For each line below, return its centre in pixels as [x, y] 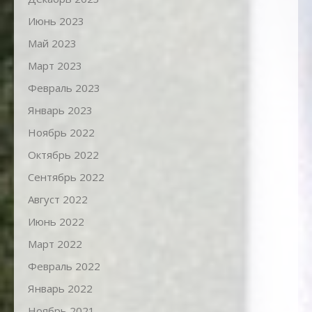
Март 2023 [55, 66]
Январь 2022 [60, 289]
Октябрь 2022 [63, 155]
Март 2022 [55, 244]
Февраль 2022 [64, 266]
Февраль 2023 [64, 88]
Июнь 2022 [56, 222]
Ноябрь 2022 [61, 133]
